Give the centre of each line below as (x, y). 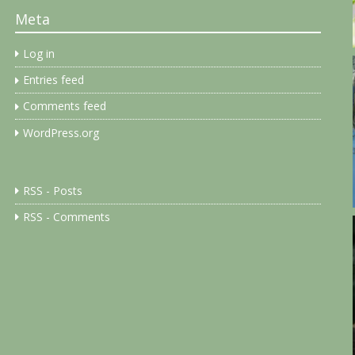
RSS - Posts (53, 191)
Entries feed (54, 80)
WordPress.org (61, 132)
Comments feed (65, 106)
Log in (39, 54)
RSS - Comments (67, 217)
